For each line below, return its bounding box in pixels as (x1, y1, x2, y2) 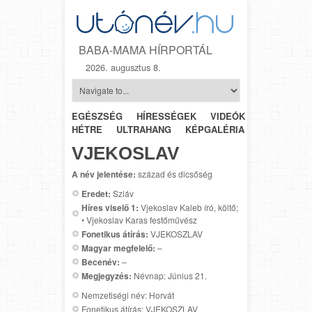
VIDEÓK (210, 109, 245, 123)
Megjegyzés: (81, 269, 132, 282)
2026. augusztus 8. (86, 60, 161, 74)
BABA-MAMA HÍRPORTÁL (79, 41, 212, 58)
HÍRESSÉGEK (136, 109, 196, 123)
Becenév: (81, 255, 120, 268)
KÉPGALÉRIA (185, 122, 244, 136)
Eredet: (81, 187, 111, 200)
